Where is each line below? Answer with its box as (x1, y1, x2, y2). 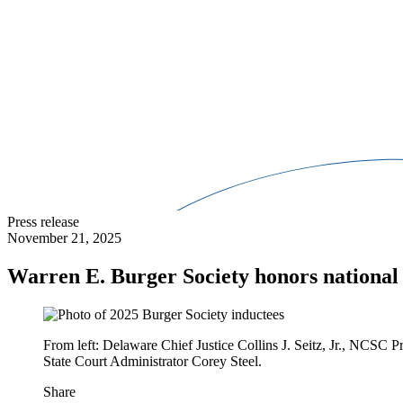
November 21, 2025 (7, 229, 121, 246)
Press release (7, 213, 79, 229)
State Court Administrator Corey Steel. (43, 353, 262, 369)
